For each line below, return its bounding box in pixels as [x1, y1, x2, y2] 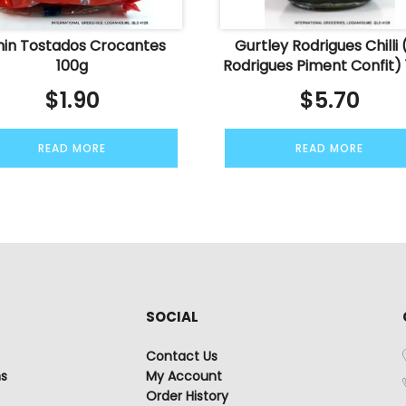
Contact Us [145, 347, 217, 366]
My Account [145, 367, 222, 386]
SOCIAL [145, 307, 198, 327]
